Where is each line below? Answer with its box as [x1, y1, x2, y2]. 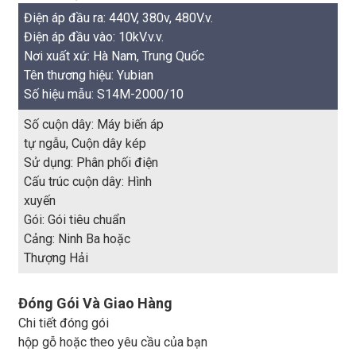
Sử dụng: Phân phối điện [23, 155, 158, 170]
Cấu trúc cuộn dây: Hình [23, 174, 152, 189]
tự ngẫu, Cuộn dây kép [23, 136, 146, 151]
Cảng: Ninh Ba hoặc [23, 231, 130, 246]
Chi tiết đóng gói [17, 315, 109, 331]
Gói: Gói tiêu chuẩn [23, 212, 126, 227]
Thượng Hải [23, 250, 88, 265]
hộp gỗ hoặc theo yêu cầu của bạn [17, 335, 207, 350]
